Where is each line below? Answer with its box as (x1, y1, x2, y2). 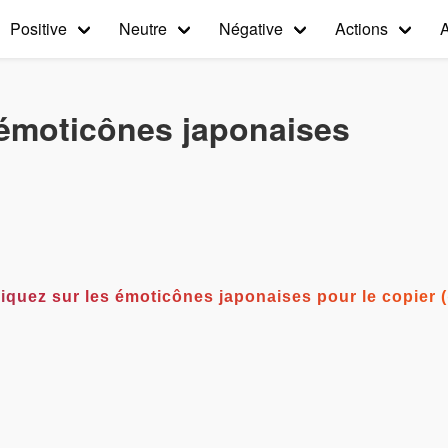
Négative (219, 16, 283, 40)
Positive (10, 16, 67, 40)
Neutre (119, 16, 167, 40)
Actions (335, 16, 388, 40)
